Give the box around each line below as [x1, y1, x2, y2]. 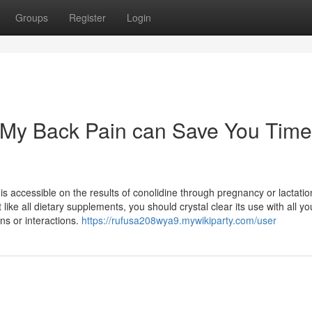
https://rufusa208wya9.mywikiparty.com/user [81, 213, 276, 227]
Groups [15, 10, 48, 24]
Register [69, 10, 106, 24]
